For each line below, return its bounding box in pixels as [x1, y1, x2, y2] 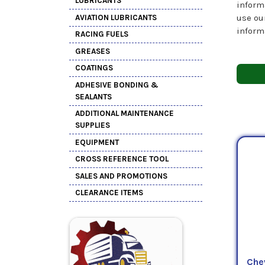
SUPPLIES [75, 121, 110, 130]
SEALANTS [75, 92, 112, 101]
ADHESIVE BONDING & [75, 80, 159, 89]
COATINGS [75, 63, 113, 73]
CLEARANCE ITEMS [75, 188, 143, 198]
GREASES [75, 46, 110, 56]
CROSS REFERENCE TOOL [75, 154, 169, 164]
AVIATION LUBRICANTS [75, 12, 157, 22]
